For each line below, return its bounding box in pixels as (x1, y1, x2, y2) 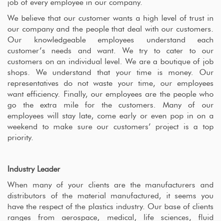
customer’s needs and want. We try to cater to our (7, 47, 214, 55)
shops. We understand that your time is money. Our (7, 69, 214, 76)
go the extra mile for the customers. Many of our (7, 101, 214, 109)
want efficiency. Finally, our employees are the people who (7, 90, 214, 98)
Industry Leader (7, 165, 60, 173)
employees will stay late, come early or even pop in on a (7, 112, 214, 120)
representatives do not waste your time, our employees (7, 79, 214, 87)
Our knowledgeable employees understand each (7, 36, 214, 44)
